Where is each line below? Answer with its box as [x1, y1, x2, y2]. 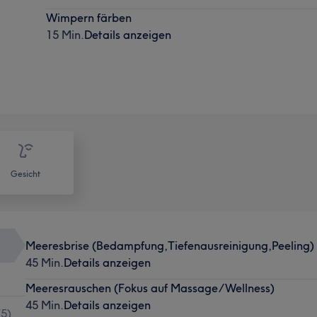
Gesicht [11, 168, 40, 179]
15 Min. [46, 27, 85, 42]
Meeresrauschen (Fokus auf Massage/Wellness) [25, 280, 275, 295]
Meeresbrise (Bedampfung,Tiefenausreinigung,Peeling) [25, 238, 314, 253]
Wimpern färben [46, 10, 132, 25]
